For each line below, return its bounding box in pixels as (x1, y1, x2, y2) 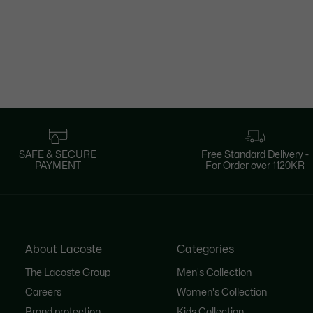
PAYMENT (34, 161, 81, 170)
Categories (176, 243, 234, 255)
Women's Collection (176, 287, 267, 297)
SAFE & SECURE (19, 150, 97, 159)
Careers (24, 287, 61, 297)
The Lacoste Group (24, 268, 110, 277)
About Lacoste (24, 243, 102, 255)
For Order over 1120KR (205, 161, 305, 170)
